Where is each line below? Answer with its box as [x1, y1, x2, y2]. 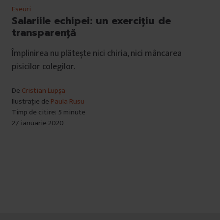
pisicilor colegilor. [12, 59, 75, 74]
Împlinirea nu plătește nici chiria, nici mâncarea [12, 46, 182, 61]
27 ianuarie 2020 [12, 116, 64, 129]
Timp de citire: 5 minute [12, 106, 85, 118]
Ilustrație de [12, 95, 51, 108]
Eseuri [12, 2, 31, 15]
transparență [12, 25, 76, 40]
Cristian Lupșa [22, 84, 65, 97]
